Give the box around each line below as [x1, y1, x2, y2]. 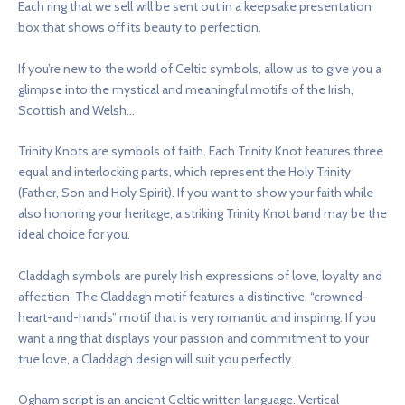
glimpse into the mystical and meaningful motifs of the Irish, [18, 80, 353, 98]
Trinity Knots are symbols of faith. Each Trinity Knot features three [18, 143, 383, 160]
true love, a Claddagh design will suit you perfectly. [18, 350, 294, 367]
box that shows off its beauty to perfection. [18, 19, 261, 36]
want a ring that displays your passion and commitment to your [18, 329, 369, 346]
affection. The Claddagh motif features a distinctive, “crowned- [18, 287, 368, 305]
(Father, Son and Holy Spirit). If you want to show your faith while [18, 184, 373, 202]
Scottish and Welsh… [18, 101, 135, 118]
